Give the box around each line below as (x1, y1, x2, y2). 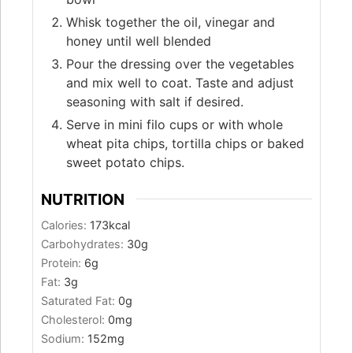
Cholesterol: (41, 313, 108, 327)
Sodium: (41, 332, 87, 346)
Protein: (41, 256, 84, 270)
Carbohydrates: (41, 237, 127, 251)
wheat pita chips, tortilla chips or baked (66, 135, 304, 151)
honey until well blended (66, 32, 211, 49)
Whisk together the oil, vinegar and (66, 13, 275, 30)
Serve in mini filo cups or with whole (66, 116, 283, 132)
